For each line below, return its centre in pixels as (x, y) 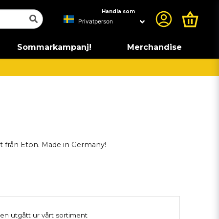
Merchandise (154, 47)
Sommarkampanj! (54, 47)
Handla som (118, 11)
